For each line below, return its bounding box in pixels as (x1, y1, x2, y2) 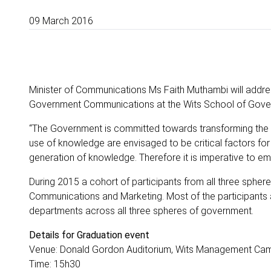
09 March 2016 (29, 15, 93, 27)
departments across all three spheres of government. (29, 205, 253, 217)
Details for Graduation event (29, 229, 149, 241)
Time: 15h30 (29, 258, 80, 270)
